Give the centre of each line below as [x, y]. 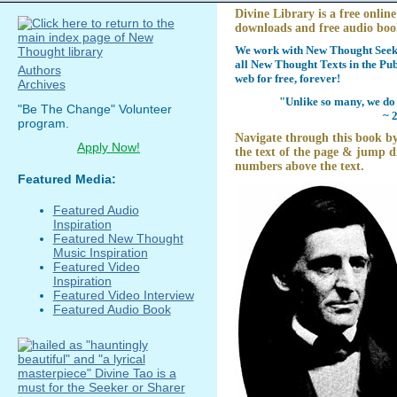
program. [43, 123]
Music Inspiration [100, 252]
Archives [41, 85]
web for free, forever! [287, 79]
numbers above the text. [299, 166]
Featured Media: [66, 179]
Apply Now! [108, 148]
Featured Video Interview [123, 295]
